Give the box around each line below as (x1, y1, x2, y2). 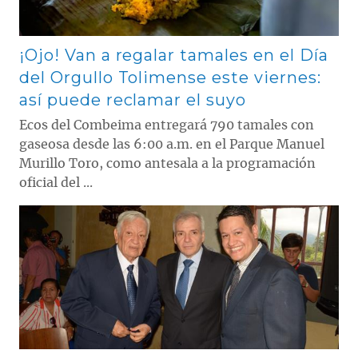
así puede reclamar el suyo (19, 89, 246, 109)
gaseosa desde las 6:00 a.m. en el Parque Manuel (19, 137, 324, 151)
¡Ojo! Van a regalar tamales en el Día (19, 45, 328, 65)
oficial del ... (19, 176, 93, 189)
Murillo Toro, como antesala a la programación (19, 157, 316, 170)
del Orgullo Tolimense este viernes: (19, 67, 321, 87)
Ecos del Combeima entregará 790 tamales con (19, 118, 314, 132)
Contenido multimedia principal (18, 203, 177, 217)
